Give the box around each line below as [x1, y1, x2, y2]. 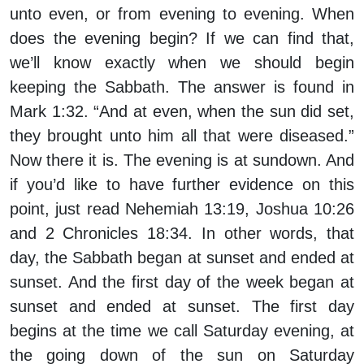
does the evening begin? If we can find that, [10, 29, 354, 48]
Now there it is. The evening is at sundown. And [10, 151, 354, 170]
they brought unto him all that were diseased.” [10, 127, 354, 145]
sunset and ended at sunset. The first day [10, 297, 354, 316]
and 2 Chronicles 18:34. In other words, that [10, 224, 354, 243]
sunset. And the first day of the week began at [10, 273, 354, 292]
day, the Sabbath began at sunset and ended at [10, 249, 354, 267]
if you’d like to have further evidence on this [10, 175, 354, 194]
